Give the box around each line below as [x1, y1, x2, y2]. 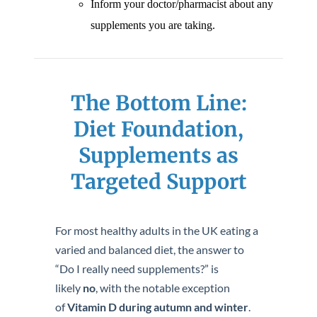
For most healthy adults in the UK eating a [55, 224, 258, 237]
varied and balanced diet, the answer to [55, 243, 244, 256]
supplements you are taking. [91, 19, 215, 31]
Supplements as [79, 143, 238, 168]
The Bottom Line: [70, 91, 247, 116]
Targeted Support [70, 169, 247, 195]
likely [55, 281, 83, 294]
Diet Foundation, [74, 117, 243, 142]
